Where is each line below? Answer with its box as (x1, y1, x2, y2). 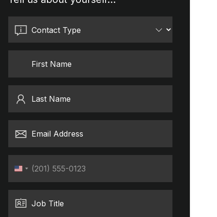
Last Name (31, 94, 71, 104)
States (18, 176, 39, 185)
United (18, 166, 40, 175)
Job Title (31, 199, 64, 209)
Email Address (31, 129, 84, 139)
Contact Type (31, 25, 81, 35)
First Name (31, 59, 72, 69)
